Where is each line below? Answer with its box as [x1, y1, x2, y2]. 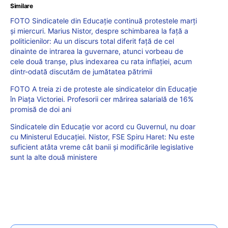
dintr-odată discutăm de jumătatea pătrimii [10, 67, 152, 76]
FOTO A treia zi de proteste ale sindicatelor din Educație [10, 84, 197, 93]
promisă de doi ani [10, 104, 71, 113]
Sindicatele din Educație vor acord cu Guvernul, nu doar [10, 122, 195, 131]
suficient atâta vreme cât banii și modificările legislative [10, 142, 193, 151]
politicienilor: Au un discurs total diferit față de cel [10, 36, 174, 45]
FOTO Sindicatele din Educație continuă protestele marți [10, 16, 197, 25]
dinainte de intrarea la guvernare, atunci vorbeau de [10, 46, 183, 55]
